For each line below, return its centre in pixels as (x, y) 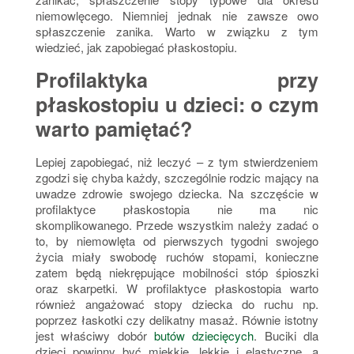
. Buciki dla (286, 336)
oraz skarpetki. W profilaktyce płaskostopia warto (177, 288)
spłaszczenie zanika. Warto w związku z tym (177, 32)
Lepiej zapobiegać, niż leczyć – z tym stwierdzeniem (177, 162)
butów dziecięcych (204, 336)
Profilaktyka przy (177, 80)
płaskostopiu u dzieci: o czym (177, 105)
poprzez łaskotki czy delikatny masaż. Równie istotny (177, 320)
